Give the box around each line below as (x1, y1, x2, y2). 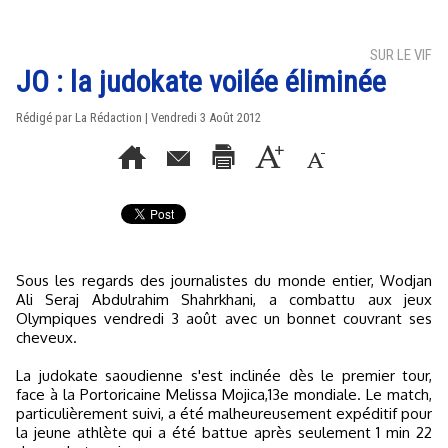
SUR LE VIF (370, 46, 432, 64)
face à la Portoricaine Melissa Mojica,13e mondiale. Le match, (16, 385, 432, 404)
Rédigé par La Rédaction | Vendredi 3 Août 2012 (16, 110, 261, 125)
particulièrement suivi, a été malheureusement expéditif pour (16, 404, 432, 423)
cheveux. (16, 328, 77, 347)
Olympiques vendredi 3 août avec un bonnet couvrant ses (16, 309, 432, 328)
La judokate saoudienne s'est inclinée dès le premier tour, (16, 366, 432, 385)
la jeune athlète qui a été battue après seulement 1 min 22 (16, 423, 432, 442)
